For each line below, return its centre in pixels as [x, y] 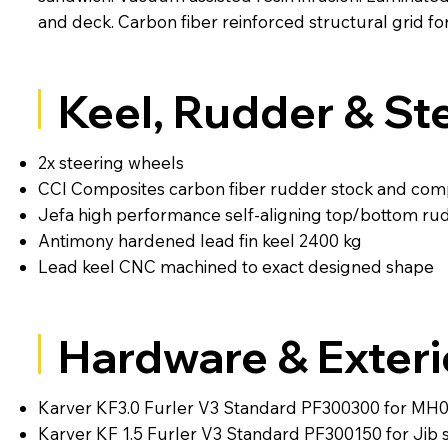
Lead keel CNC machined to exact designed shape [235, 267]
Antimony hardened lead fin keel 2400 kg [199, 241]
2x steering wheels [110, 163]
